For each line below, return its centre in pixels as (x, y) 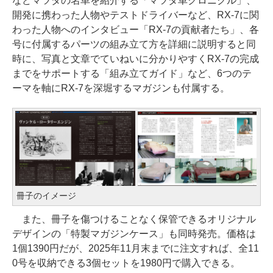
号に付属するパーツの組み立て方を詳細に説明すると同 (134, 44)
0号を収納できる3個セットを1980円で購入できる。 (126, 263)
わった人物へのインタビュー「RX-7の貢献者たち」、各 (136, 29)
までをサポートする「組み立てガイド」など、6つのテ (132, 73)
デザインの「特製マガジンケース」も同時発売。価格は (134, 234)
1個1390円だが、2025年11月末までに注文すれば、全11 (136, 248)
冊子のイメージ (46, 196)
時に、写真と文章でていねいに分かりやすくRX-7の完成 (136, 58)
